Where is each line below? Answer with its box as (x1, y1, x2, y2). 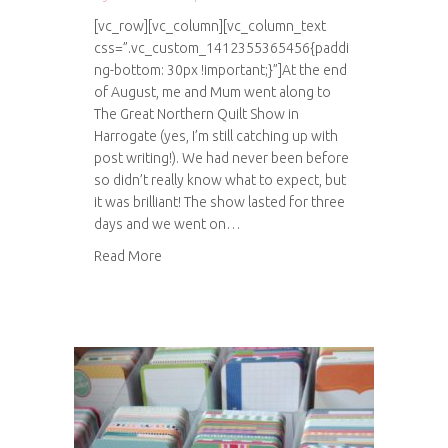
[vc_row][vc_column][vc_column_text (94, 18, 326, 34)
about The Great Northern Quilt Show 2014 (161, 247, 427, 263)
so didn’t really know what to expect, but (94, 172, 346, 188)
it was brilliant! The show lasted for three (94, 194, 345, 210)
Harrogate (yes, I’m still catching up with (94, 128, 338, 144)
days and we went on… (94, 216, 241, 232)
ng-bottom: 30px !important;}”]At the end (94, 62, 347, 78)
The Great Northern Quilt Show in (94, 106, 299, 122)
